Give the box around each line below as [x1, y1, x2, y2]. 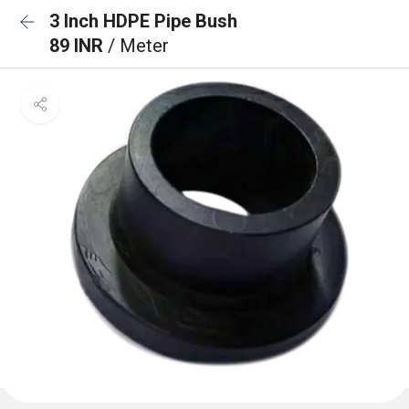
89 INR [49, 35, 108, 57]
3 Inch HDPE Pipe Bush [49, 10, 237, 32]
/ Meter [108, 35, 169, 57]
